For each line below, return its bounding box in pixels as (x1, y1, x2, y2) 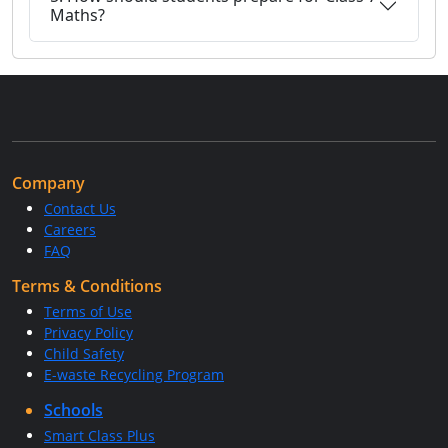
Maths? (50, 4, 105, 26)
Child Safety (44, 344, 124, 363)
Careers (44, 220, 96, 239)
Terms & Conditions (12, 275, 162, 297)
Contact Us (44, 199, 116, 218)
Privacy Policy (44, 323, 133, 342)
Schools (44, 399, 103, 421)
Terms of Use (44, 302, 132, 321)
